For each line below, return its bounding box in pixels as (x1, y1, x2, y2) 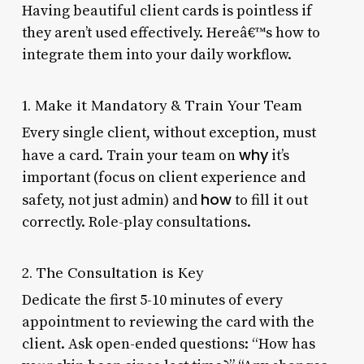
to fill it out (231, 190, 308, 210)
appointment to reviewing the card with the (21, 312, 314, 331)
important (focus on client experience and (21, 167, 305, 187)
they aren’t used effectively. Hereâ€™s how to (21, 23, 320, 42)
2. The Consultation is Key (21, 262, 203, 282)
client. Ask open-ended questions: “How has (21, 334, 315, 353)
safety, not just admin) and (21, 190, 201, 210)
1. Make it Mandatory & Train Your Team (21, 95, 302, 115)
